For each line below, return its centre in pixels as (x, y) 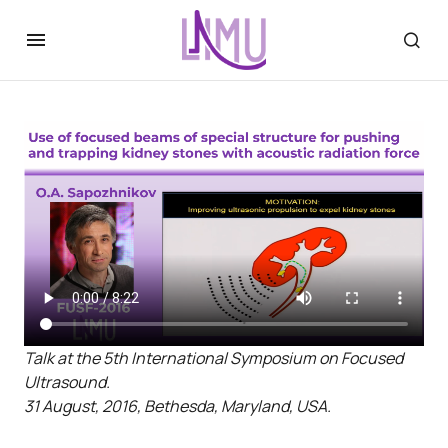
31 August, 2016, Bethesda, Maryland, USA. (177, 406)
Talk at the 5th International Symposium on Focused (213, 358)
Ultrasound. (67, 382)
